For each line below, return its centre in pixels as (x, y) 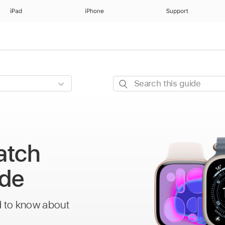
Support (178, 11)
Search (126, 82)
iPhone (94, 11)
